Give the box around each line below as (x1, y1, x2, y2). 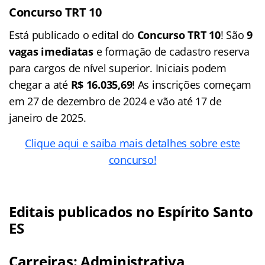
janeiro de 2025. (9, 110, 86, 125)
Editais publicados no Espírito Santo (9, 201, 253, 221)
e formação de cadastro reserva (93, 44, 250, 59)
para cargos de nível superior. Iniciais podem (9, 60, 227, 75)
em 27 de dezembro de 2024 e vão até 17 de (9, 93, 222, 108)
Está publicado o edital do (9, 27, 137, 42)
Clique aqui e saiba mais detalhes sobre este (24, 135, 241, 150)
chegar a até (9, 77, 71, 92)
